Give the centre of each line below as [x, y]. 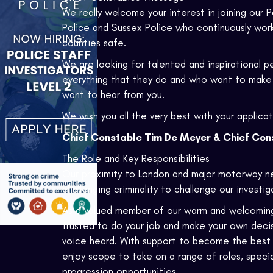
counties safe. [94, 43]
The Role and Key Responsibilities [136, 159]
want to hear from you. [113, 95]
